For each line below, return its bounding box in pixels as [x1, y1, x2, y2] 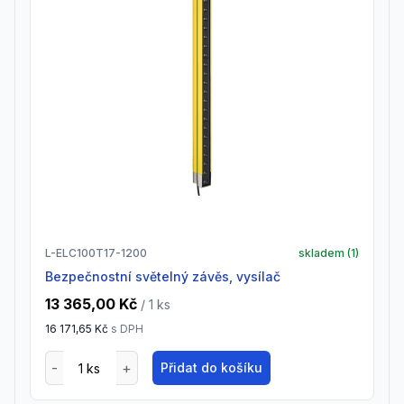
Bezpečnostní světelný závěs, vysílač [53, 269, 280, 284]
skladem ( [298, 246, 351, 260]
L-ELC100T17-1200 [45, 246, 147, 260]
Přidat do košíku [160, 360, 262, 375]
